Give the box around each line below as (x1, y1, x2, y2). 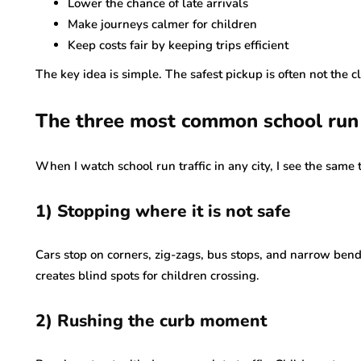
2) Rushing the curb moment (35, 309, 267, 332)
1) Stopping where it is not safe (35, 200, 291, 222)
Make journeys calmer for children (68, 16, 257, 32)
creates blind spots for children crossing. (35, 268, 259, 284)
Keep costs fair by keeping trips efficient (68, 37, 288, 53)
